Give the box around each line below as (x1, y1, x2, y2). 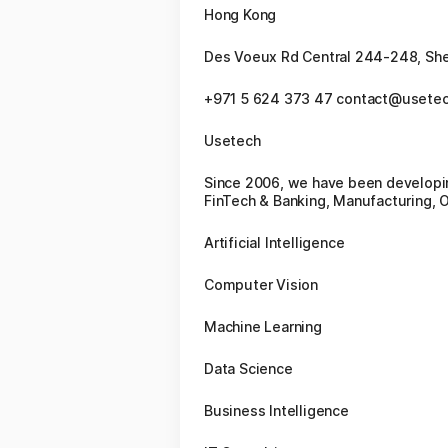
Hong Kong (204, 6, 277, 23)
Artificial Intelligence (204, 234, 345, 251)
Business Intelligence (204, 402, 349, 419)
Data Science (204, 360, 293, 377)
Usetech (204, 132, 261, 149)
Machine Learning (204, 318, 322, 335)
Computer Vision (204, 276, 318, 293)
